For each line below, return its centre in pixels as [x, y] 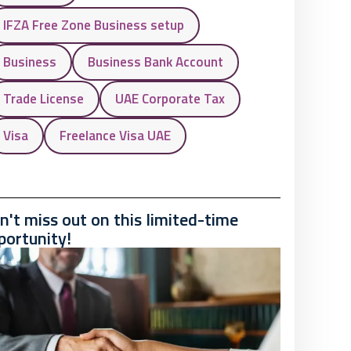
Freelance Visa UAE [115, 136]
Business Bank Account [155, 62]
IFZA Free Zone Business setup [93, 25]
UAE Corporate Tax [170, 99]
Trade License [43, 99]
